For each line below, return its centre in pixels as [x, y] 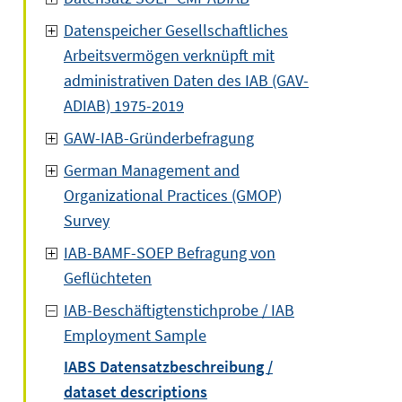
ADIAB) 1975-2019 [124, 105]
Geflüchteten [108, 278]
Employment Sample [135, 335]
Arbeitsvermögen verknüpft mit [169, 55]
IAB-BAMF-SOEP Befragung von [170, 253]
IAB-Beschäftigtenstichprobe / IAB [179, 310]
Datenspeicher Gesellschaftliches [176, 30]
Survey [87, 220]
